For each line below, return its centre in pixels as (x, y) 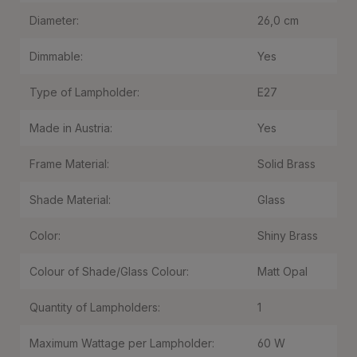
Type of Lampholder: (84, 92)
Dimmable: (56, 56)
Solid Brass (286, 164)
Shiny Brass (288, 235)
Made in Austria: (71, 128)
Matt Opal (282, 271)
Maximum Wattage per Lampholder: (122, 343)
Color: (45, 235)
